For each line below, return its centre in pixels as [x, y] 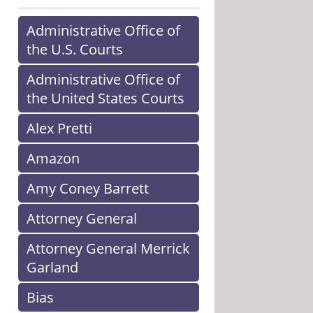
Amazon [53, 158]
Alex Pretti [59, 128]
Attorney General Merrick [108, 248]
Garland [52, 267]
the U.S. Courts [75, 49]
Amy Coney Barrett [88, 188]
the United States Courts [105, 98]
